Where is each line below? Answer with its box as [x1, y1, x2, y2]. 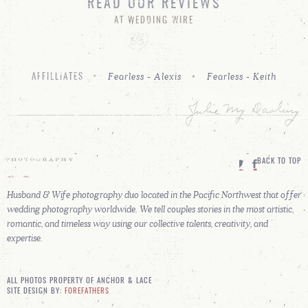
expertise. [7, 230, 43, 245]
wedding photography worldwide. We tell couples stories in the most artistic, [7, 201, 294, 216]
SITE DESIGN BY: [7, 287, 65, 295]
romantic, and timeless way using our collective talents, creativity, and [7, 216, 268, 230]
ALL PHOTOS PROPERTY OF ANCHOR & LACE [7, 277, 152, 285]
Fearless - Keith [207, 69, 277, 83]
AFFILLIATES [31, 72, 84, 82]
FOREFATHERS [65, 287, 109, 295]
